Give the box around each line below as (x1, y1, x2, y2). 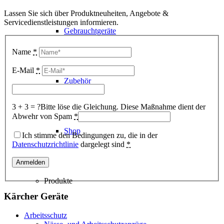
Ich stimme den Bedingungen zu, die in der (22, 130, 157, 139)
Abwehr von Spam (12, 111, 74, 120)
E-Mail (12, 65, 36, 74)
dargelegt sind (78, 139, 126, 148)
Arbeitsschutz (24, 211, 67, 220)
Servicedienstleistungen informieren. (4, 18, 118, 27)
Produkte (44, 176, 72, 185)
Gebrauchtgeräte (64, 26, 116, 35)
